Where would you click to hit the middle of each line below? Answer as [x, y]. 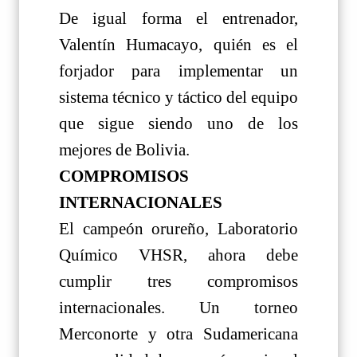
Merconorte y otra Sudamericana [178, 333]
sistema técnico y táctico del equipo [178, 97]
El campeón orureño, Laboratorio [178, 228]
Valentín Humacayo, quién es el [178, 44]
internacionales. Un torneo [178, 307]
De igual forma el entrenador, [178, 18]
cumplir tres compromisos [178, 281]
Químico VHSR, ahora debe [178, 255]
